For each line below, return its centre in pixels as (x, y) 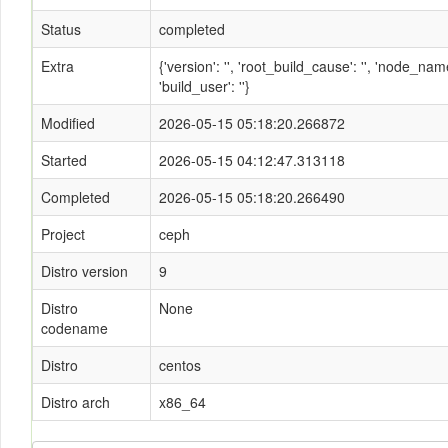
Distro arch (75, 402)
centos (180, 365)
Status (61, 29)
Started (64, 160)
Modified (68, 123)
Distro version (84, 271)
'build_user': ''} (204, 86)
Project (63, 234)
